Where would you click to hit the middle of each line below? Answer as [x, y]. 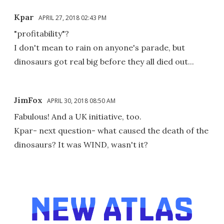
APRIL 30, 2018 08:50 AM [81, 100]
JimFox [28, 100]
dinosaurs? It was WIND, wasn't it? [81, 144]
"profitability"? [41, 33]
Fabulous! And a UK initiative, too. [78, 116]
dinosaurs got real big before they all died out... [104, 61]
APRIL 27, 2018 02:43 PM [72, 17]
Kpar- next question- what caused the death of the [111, 130]
